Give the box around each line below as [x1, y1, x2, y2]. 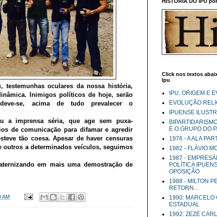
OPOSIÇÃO [169, 168, 200, 175]
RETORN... [169, 185, 198, 191]
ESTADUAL [169, 201, 200, 208]
